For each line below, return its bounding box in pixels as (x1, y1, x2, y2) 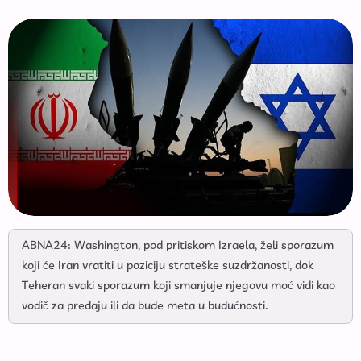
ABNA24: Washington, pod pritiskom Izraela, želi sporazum (22, 237, 334, 254)
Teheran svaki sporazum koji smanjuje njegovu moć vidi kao (22, 277, 335, 294)
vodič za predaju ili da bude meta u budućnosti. (22, 297, 268, 314)
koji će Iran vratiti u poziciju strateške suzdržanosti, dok (22, 257, 313, 274)
